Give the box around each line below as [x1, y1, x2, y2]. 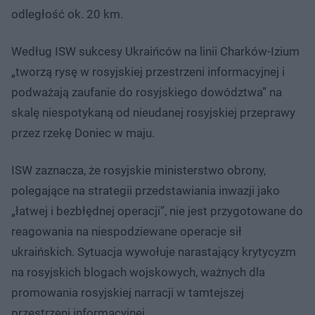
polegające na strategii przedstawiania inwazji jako [11, 183, 280, 198]
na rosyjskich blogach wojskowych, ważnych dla [11, 264, 265, 279]
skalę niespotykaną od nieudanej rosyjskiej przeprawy [11, 105, 295, 120]
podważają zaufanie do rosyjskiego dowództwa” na [11, 84, 282, 99]
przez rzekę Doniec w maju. [11, 125, 155, 140]
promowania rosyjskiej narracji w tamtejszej [11, 285, 244, 300]
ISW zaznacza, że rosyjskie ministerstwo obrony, [11, 162, 266, 177]
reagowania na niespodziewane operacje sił [11, 224, 242, 238]
